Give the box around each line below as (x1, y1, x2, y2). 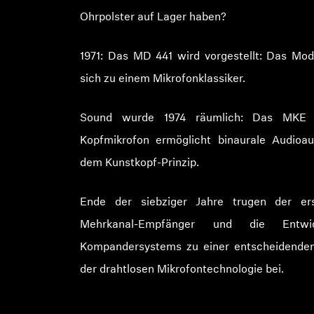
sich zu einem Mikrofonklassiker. (80, 74, 246, 86)
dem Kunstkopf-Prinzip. (80, 158, 200, 170)
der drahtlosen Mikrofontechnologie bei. (80, 264, 285, 276)
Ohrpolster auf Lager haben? (80, 12, 227, 24)
